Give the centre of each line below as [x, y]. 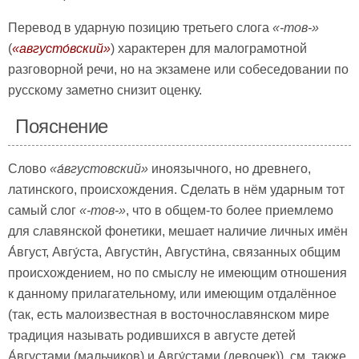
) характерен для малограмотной [209, 49]
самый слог [44, 211]
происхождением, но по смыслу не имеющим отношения [177, 273]
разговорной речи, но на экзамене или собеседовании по [178, 70]
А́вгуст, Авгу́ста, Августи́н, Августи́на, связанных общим [174, 252]
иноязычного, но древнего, [230, 169]
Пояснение [62, 127]
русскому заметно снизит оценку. [105, 91]
